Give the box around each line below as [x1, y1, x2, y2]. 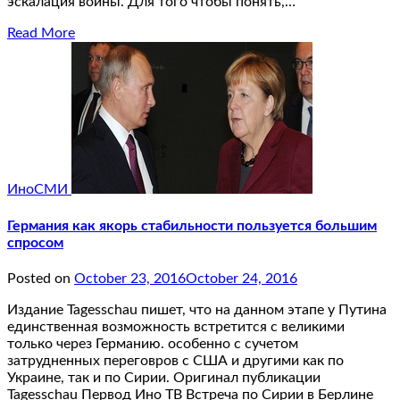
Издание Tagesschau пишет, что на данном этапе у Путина [7, 302, 387, 317]
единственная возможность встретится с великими [7, 319, 345, 334]
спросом [7, 235, 63, 250]
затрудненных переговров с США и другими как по [7, 353, 344, 368]
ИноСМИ [7, 182, 71, 197]
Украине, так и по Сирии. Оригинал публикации [7, 370, 321, 385]
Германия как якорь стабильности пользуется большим [7, 218, 377, 233]
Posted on [7, 271, 74, 286]
